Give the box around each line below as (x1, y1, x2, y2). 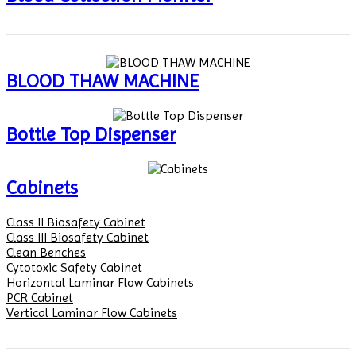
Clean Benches (6, 244, 86, 260)
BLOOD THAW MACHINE (6, 70, 199, 93)
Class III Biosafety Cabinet (6, 229, 149, 245)
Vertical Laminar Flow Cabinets (6, 304, 177, 320)
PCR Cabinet (6, 289, 73, 305)
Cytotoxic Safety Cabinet (6, 259, 142, 275)
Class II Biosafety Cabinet (6, 214, 145, 230)
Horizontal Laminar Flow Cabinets (6, 274, 194, 290)
